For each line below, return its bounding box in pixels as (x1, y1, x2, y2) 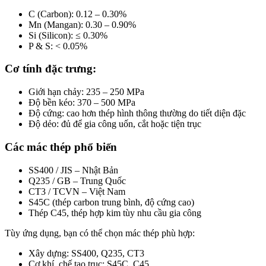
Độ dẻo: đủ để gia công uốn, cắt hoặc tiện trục (28, 119, 201, 129)
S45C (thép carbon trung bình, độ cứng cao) (28, 197, 194, 207)
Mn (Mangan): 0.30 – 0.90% (28, 19, 136, 30)
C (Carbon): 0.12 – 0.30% (28, 8, 126, 19)
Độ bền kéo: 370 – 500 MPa (28, 97, 135, 108)
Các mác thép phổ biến (5, 140, 117, 153)
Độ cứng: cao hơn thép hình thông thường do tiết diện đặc (28, 108, 246, 119)
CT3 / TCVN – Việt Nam (28, 186, 125, 197)
